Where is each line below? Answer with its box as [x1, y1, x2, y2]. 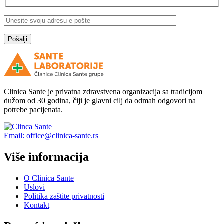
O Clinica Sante [24, 173, 74, 182]
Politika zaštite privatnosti [24, 191, 104, 200]
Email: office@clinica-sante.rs [4, 131, 98, 140]
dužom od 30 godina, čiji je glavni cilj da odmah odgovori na [4, 96, 196, 105]
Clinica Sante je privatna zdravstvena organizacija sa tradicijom [4, 87, 202, 96]
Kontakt [24, 200, 49, 209]
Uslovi [24, 182, 45, 191]
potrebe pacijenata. [4, 105, 63, 114]
